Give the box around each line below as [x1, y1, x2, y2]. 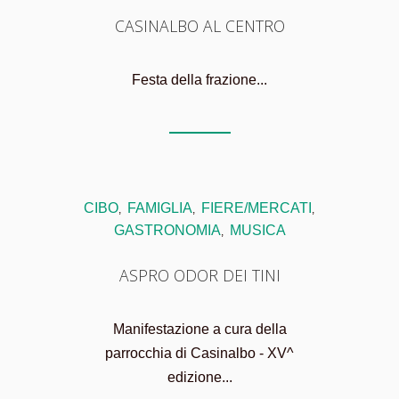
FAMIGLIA [126, 200, 192, 216]
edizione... [167, 370, 232, 386]
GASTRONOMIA [113, 223, 221, 239]
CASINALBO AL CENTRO [114, 15, 285, 37]
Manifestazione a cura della [112, 322, 287, 338]
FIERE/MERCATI [200, 200, 312, 216]
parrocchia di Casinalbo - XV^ [105, 346, 294, 362]
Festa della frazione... [132, 72, 267, 88]
